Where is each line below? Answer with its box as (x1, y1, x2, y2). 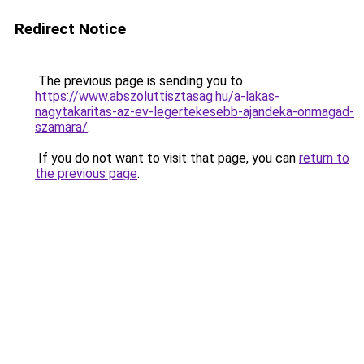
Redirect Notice (15, 19, 126, 38)
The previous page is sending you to (35, 73, 243, 89)
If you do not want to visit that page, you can (35, 150, 299, 166)
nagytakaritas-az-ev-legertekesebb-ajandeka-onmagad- (35, 104, 354, 119)
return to (299, 150, 349, 166)
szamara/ (35, 119, 88, 135)
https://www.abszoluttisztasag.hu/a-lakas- (35, 89, 279, 104)
